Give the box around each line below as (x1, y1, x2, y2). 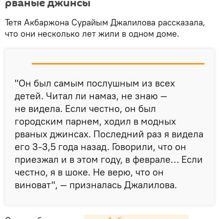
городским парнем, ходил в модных (15, 115, 176, 128)
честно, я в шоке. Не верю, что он (15, 166, 164, 178)
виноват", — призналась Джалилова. (15, 178, 177, 191)
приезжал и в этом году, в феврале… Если (15, 153, 203, 166)
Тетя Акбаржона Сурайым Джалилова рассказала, (5, 17, 205, 28)
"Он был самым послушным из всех (15, 77, 175, 89)
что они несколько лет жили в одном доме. (5, 28, 179, 40)
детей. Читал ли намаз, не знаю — (15, 89, 167, 102)
